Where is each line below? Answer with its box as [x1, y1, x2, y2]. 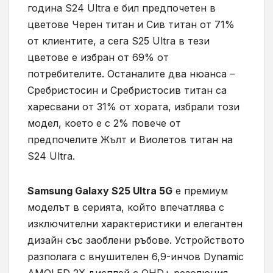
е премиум [172, 184, 228, 197]
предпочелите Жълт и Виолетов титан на [27, 133, 233, 146]
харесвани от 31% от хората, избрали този [27, 100, 239, 113]
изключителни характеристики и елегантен [27, 217, 243, 230]
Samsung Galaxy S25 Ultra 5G [27, 184, 172, 197]
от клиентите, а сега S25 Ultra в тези [27, 34, 210, 47]
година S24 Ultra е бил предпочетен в [27, 1, 216, 14]
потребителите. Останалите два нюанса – [27, 67, 235, 80]
